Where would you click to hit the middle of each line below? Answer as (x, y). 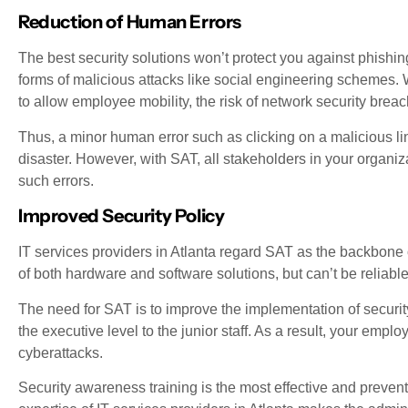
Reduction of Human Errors (130, 22)
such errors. (56, 180)
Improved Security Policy (122, 216)
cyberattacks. (61, 352)
